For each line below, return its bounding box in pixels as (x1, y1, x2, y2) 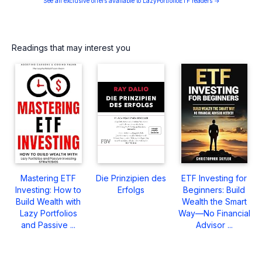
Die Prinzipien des (96, 173, 167, 184)
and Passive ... (21, 220, 76, 230)
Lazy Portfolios (19, 208, 77, 219)
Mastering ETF (20, 173, 77, 184)
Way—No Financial (178, 208, 250, 219)
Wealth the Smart (181, 196, 247, 207)
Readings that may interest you (12, 43, 130, 53)
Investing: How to (15, 185, 82, 195)
